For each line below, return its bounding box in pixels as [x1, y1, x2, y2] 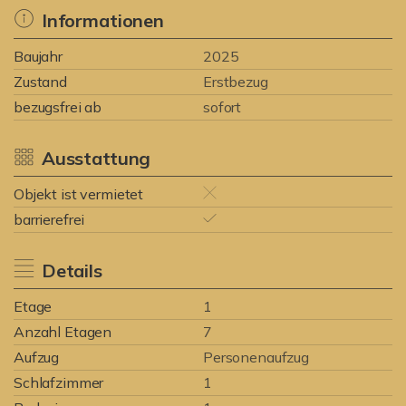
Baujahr [14, 47, 63, 65]
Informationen [41, 9, 164, 32]
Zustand [14, 72, 67, 91]
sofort [203, 98, 242, 116]
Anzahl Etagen [14, 323, 112, 341]
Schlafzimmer [14, 373, 104, 391]
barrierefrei [14, 210, 85, 228]
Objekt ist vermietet [14, 185, 144, 203]
